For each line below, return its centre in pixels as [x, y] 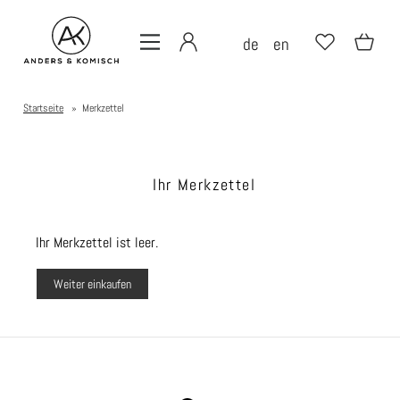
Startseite [43, 108]
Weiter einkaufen [93, 283]
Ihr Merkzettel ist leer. [97, 243]
